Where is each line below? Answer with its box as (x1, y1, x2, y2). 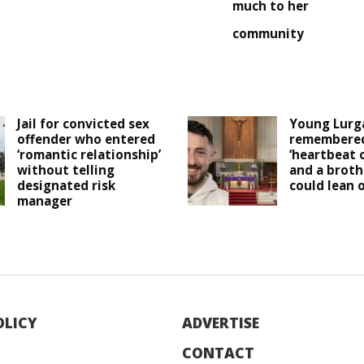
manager (17, 193, 73, 210)
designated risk (17, 177, 116, 194)
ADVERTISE (182, 313, 259, 333)
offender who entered (17, 131, 156, 148)
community (232, 25, 305, 42)
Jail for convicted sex (17, 115, 150, 132)
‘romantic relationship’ (17, 146, 162, 163)
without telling (17, 162, 115, 179)
